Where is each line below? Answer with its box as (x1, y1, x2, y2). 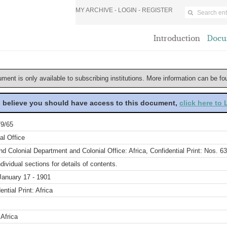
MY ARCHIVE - (75, 7, 118, 14)
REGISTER (142, 7, 173, 14)
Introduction (154, 33, 200, 43)
